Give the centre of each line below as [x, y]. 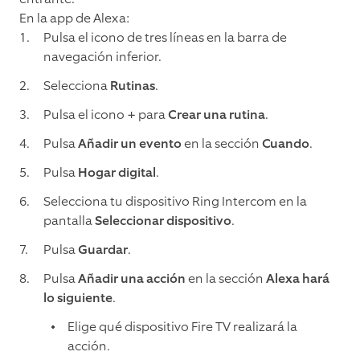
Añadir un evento [130, 144]
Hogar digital [117, 173]
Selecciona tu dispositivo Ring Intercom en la [175, 202]
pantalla [69, 221]
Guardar [103, 250]
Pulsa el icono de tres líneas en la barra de [165, 38]
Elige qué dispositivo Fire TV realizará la [182, 327]
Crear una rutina [217, 115]
